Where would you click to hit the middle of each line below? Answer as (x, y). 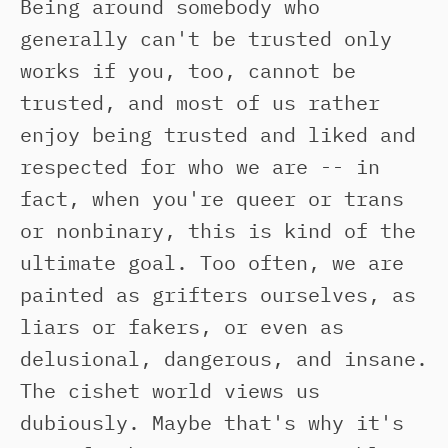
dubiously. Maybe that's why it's (212, 422)
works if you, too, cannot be (188, 70)
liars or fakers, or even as (182, 326)
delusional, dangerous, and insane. (224, 358)
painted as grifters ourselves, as (218, 294)
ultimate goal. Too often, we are (212, 262)
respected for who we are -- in (200, 166)
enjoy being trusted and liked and (218, 134)
